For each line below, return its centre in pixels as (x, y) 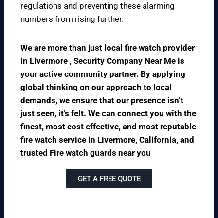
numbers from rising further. (72, 19)
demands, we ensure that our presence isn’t (102, 100)
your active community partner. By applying (103, 74)
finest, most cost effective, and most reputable (108, 126)
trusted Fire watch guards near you (86, 153)
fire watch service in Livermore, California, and (107, 139)
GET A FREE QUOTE (109, 178)
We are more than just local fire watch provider (108, 47)
